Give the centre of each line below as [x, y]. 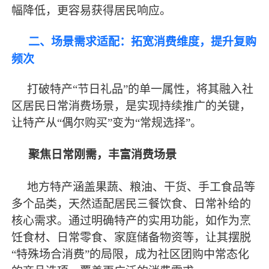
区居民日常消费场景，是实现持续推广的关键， [131, 106]
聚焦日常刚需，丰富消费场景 [103, 155]
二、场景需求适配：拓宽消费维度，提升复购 [143, 41]
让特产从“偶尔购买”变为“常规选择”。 [107, 123]
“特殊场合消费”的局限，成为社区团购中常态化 [131, 254]
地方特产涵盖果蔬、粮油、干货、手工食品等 [141, 187]
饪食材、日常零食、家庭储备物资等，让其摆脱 [131, 237]
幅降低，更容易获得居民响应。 [92, 11]
